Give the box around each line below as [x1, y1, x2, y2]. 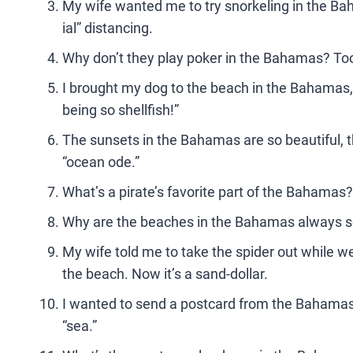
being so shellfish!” [62, 102, 179, 118]
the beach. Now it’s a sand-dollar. [62, 266, 268, 282]
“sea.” [62, 318, 97, 334]
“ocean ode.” [62, 154, 139, 170]
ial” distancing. [62, 20, 153, 36]
